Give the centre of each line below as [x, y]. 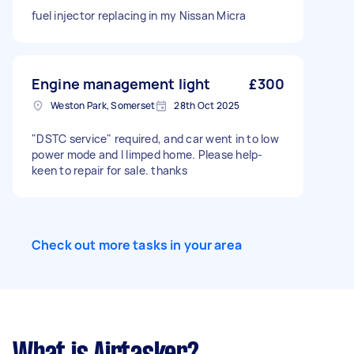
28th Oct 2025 [207, 105]
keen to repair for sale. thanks [109, 170]
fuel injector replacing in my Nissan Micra [139, 15]
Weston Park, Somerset [103, 105]
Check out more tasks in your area [137, 245]
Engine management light [121, 84]
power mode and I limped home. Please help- [147, 154]
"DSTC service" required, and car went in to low [155, 139]
